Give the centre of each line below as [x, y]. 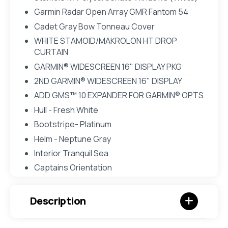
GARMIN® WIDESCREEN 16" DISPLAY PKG [108, 66]
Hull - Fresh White [66, 110]
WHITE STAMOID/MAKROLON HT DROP [105, 41]
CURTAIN [51, 52]
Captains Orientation [73, 168]
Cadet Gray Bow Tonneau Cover [94, 26]
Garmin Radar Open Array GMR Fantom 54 [111, 12]
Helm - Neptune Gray [72, 139]
